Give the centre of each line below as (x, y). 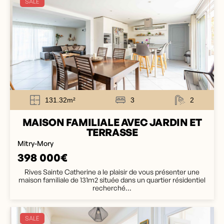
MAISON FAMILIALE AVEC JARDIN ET (112, 122)
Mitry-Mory (35, 143)
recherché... (112, 188)
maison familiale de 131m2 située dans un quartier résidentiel (112, 180)
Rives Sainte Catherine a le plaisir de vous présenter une (112, 172)
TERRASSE (112, 132)
